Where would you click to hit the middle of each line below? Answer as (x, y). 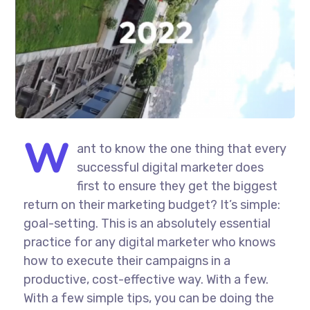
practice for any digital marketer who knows (149, 243)
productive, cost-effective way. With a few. (146, 280)
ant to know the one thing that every (181, 149)
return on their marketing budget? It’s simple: (152, 205)
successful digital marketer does (170, 168)
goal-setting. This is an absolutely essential (147, 224)
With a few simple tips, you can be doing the (148, 299)
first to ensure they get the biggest (177, 186)
